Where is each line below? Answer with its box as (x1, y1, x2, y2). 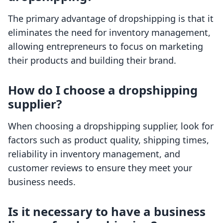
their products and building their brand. (8, 54, 176, 67)
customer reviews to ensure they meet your (8, 162, 192, 174)
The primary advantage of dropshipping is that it (8, 12, 214, 25)
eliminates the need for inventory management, (8, 26, 211, 39)
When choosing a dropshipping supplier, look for (8, 120, 214, 132)
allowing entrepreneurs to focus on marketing (8, 40, 203, 53)
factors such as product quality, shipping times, (8, 134, 209, 146)
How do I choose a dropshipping (8, 82, 198, 99)
